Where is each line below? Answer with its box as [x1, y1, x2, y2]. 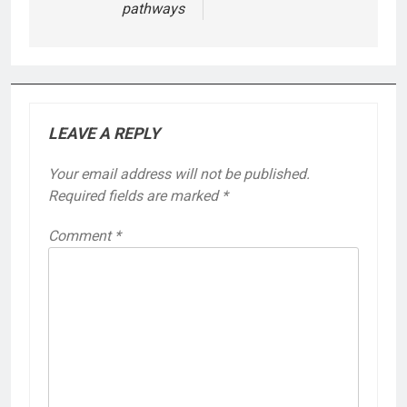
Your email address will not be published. [48, 164, 310, 183]
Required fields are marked [48, 186, 222, 204]
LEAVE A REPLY [48, 124, 160, 143]
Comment [48, 226, 114, 244]
